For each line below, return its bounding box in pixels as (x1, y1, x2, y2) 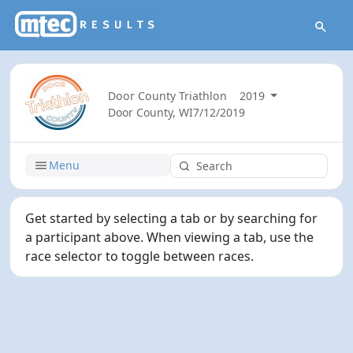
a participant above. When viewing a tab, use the (25, 228, 314, 246)
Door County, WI (107, 104, 193, 120)
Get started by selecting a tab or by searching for (25, 209, 318, 227)
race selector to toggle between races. (25, 247, 255, 265)
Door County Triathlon (107, 87, 227, 103)
